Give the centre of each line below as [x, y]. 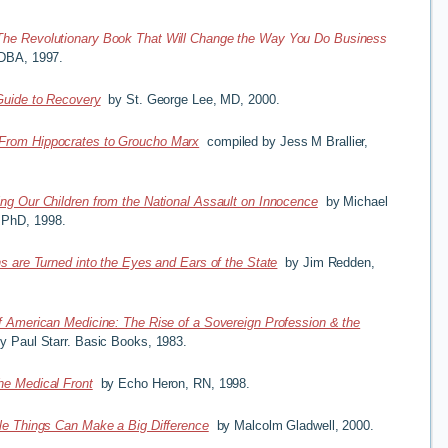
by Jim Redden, [330, 262]
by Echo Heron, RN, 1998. [171, 383]
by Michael [352, 202]
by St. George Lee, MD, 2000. [190, 99]
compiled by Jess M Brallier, [284, 141]
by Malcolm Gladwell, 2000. [293, 425]
